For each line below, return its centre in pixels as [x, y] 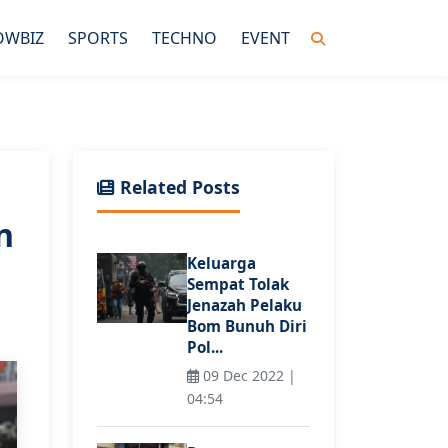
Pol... [205, 347]
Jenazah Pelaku [244, 305]
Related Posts [177, 187]
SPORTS [98, 37]
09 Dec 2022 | [247, 376]
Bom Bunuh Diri [247, 326]
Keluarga [221, 263]
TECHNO [184, 37]
